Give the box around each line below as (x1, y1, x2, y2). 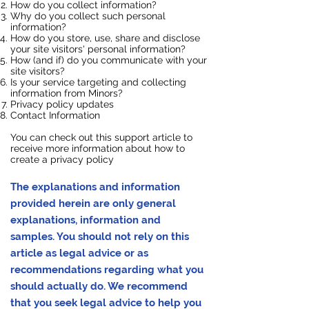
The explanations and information (10, 181, 180, 193)
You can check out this (10, 132, 114, 143)
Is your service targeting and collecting (10, 77, 186, 88)
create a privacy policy (10, 154, 114, 165)
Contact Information (10, 110, 100, 121)
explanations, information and (10, 214, 161, 226)
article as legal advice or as (10, 247, 148, 259)
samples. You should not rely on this (10, 230, 189, 243)
